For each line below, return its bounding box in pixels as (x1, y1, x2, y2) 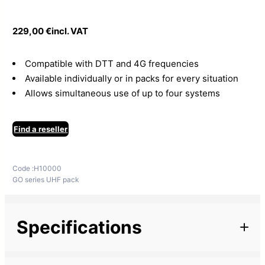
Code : (12, 163, 34, 173)
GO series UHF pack (12, 174, 80, 184)
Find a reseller (14, 124, 68, 134)
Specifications (17, 216, 142, 238)
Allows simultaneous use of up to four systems (25, 87, 221, 99)
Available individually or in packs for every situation (25, 72, 239, 84)
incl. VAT (51, 25, 89, 37)
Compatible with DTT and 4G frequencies (25, 57, 199, 69)
